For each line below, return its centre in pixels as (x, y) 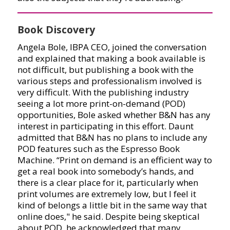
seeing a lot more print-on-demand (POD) (101, 104)
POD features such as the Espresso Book (98, 149)
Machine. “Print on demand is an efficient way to (114, 160)
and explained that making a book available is (111, 59)
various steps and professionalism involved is (109, 81)
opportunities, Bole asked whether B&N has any (114, 115)
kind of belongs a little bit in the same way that (112, 205)
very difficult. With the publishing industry (103, 92)
